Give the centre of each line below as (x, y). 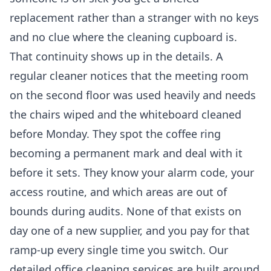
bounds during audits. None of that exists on (126, 211)
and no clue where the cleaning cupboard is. (123, 37)
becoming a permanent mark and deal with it (126, 153)
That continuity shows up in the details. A (116, 57)
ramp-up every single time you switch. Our (119, 250)
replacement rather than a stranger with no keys (134, 18)
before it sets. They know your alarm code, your (132, 173)
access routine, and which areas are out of (118, 192)
